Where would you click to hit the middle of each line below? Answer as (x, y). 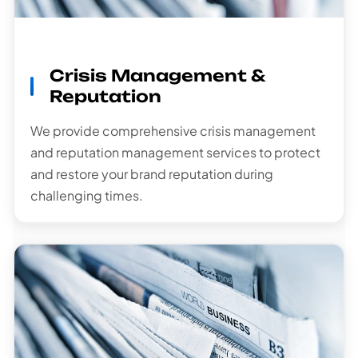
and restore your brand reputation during (152, 174)
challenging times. (87, 196)
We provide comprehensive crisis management (173, 131)
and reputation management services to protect (175, 153)
